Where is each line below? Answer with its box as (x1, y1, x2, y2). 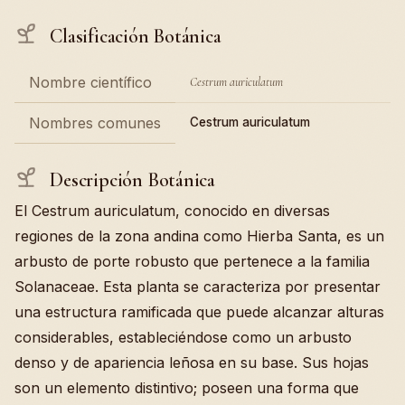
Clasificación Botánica (45, 24, 221, 48)
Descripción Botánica (45, 167, 215, 192)
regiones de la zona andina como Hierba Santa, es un (14, 227, 384, 246)
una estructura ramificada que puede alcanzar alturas (14, 303, 384, 322)
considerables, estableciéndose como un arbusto (14, 328, 352, 347)
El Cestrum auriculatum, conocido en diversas (14, 202, 330, 221)
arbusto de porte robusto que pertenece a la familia (14, 252, 370, 271)
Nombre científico (29, 72, 152, 91)
